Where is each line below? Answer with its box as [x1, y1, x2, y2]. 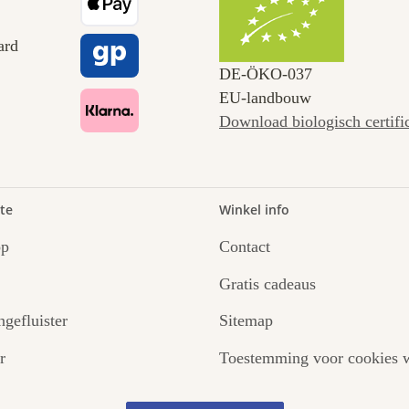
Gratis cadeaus [219, 274, 316, 293]
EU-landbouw [219, 89, 311, 108]
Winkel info [219, 201, 289, 219]
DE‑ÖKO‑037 [219, 65, 312, 84]
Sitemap [219, 311, 273, 330]
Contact [219, 237, 270, 257]
